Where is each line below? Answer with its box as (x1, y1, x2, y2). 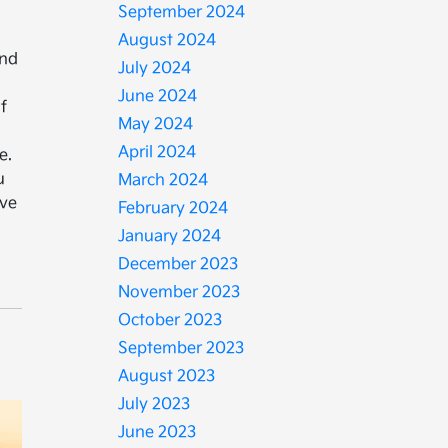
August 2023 (118, 367, 216, 386)
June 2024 (118, 87, 198, 106)
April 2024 (118, 143, 197, 162)
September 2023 (118, 339, 245, 358)
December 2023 (118, 255, 239, 274)
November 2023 (118, 283, 241, 302)
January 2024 (118, 227, 222, 246)
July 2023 (118, 395, 191, 414)
